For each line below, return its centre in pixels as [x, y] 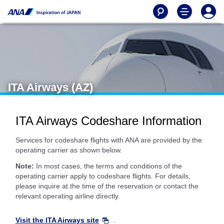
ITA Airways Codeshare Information [108, 121]
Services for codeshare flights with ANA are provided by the [109, 140]
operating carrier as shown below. [69, 150]
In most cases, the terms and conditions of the [108, 166]
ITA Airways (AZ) [50, 87]
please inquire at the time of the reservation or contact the [107, 186]
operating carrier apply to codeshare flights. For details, [103, 176]
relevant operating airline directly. [68, 196]
